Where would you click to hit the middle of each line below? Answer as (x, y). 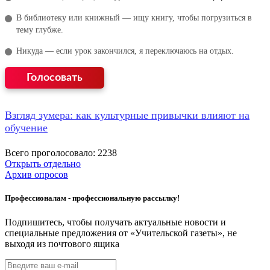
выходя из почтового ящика (62, 243)
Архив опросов (36, 175)
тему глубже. (40, 30)
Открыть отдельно (43, 164)
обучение (26, 128)
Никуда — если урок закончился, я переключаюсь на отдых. (125, 51)
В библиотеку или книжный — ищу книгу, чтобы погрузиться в (134, 18)
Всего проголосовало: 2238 (61, 153)
